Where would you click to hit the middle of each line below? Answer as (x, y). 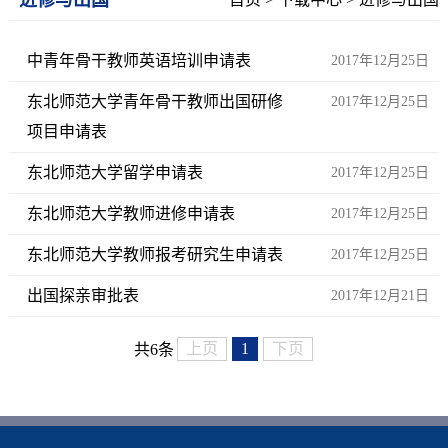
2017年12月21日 (380, 295)
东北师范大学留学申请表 (114, 172)
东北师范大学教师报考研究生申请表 (154, 254)
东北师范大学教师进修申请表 (130, 213)
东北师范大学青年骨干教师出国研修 (154, 101)
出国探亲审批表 (82, 295)
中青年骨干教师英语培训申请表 (138, 60)
